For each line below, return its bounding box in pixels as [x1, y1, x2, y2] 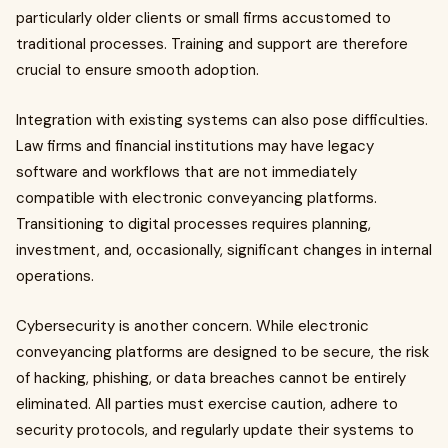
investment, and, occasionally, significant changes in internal [16, 240, 432, 260]
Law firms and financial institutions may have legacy [16, 136, 374, 156]
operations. [16, 266, 94, 286]
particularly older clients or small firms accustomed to [16, 8, 391, 28]
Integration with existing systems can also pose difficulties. [16, 110, 428, 130]
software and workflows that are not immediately [16, 162, 357, 182]
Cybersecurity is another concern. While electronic [16, 316, 369, 336]
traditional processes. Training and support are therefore [16, 34, 408, 54]
